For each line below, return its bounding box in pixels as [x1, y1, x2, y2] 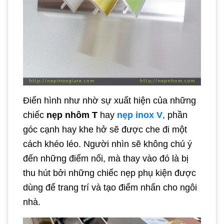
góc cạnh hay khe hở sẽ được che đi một [23, 124, 187, 135]
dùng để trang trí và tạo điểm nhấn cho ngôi [23, 182, 197, 193]
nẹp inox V [117, 110, 162, 120]
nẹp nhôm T [46, 110, 97, 120]
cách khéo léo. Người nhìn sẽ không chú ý [23, 139, 192, 149]
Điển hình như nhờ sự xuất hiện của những [23, 95, 196, 106]
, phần [162, 110, 187, 120]
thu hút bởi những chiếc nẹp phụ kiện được [23, 168, 196, 178]
